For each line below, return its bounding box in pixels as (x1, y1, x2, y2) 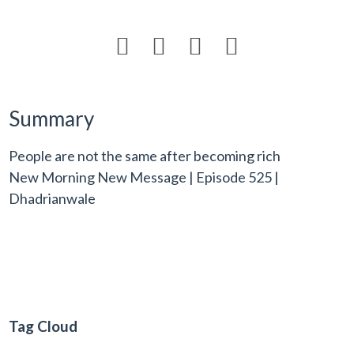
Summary (9, 105, 95, 131)
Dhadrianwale (9, 190, 96, 207)
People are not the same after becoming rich (9, 147, 281, 164)
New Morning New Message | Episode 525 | (9, 168, 280, 186)
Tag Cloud (9, 317, 78, 335)
